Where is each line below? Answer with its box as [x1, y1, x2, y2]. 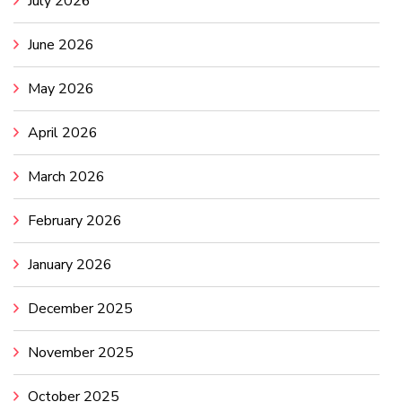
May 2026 [28, 79, 94, 99]
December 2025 [28, 299, 133, 319]
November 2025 [28, 343, 134, 363]
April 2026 [28, 123, 98, 143]
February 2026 [28, 211, 122, 231]
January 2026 [28, 255, 112, 275]
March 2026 [28, 167, 105, 187]
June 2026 [28, 35, 94, 55]
